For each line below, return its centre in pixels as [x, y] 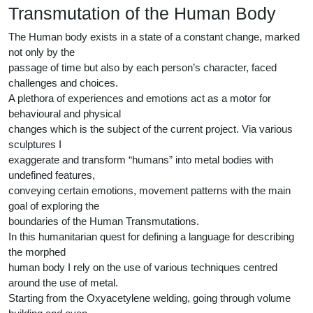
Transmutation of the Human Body [142, 13]
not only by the [42, 52]
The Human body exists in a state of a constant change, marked [154, 37]
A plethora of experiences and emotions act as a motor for [140, 98]
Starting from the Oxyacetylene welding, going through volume [150, 298]
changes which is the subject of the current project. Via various [151, 129]
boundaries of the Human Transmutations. [104, 221]
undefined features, [52, 175]
